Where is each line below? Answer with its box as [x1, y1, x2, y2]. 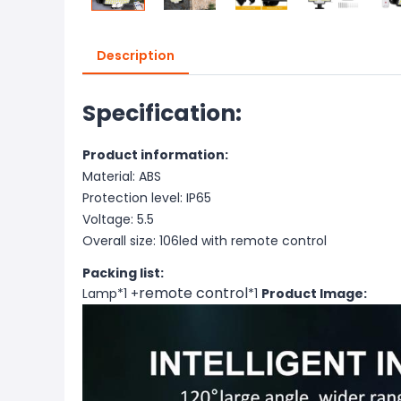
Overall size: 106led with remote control [82, 232, 327, 250]
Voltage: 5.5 [82, 210, 154, 228]
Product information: [82, 146, 228, 164]
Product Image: [261, 285, 367, 303]
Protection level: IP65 [82, 189, 211, 207]
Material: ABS [82, 167, 161, 185]
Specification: [82, 98, 242, 129]
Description [97, 47, 175, 64]
